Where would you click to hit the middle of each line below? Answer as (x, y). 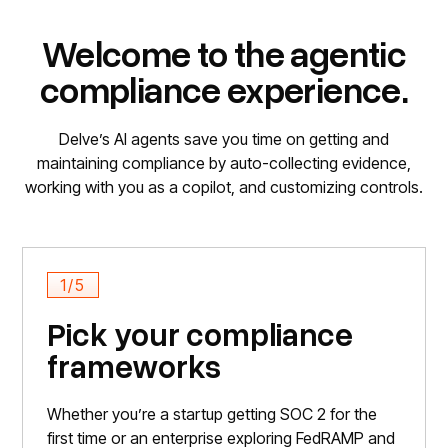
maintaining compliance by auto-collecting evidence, (224, 163)
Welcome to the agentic (224, 53)
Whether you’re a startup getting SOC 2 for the (212, 414)
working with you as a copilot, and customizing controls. (224, 187)
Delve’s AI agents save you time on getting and (224, 139)
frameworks (134, 366)
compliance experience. (224, 89)
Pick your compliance (200, 334)
